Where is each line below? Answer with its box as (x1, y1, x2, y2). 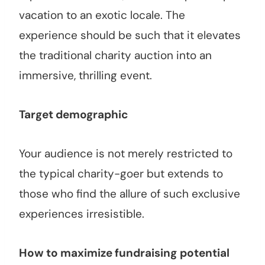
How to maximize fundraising (19, 245, 177, 261)
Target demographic (19, 107, 128, 122)
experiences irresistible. (19, 206, 144, 222)
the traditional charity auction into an (19, 48, 212, 63)
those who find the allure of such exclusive (19, 186, 240, 202)
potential (180, 245, 230, 261)
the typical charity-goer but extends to (19, 166, 223, 182)
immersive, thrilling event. (19, 68, 152, 83)
